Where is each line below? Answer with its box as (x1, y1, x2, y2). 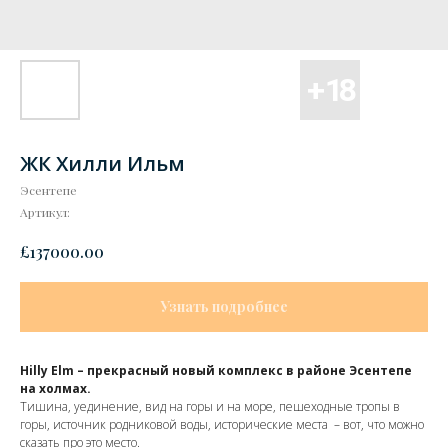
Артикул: (20, 204, 70, 220)
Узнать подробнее (160, 297, 288, 317)
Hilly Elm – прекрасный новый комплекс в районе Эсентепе (20, 362, 412, 380)
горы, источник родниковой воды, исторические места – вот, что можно (20, 416, 424, 434)
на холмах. (20, 380, 91, 398)
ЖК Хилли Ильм (20, 150, 185, 177)
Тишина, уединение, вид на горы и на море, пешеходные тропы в (20, 398, 400, 416)
